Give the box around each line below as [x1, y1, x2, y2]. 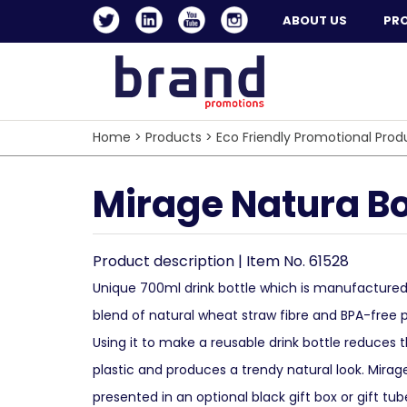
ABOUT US [283, 12, 347, 29]
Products [145, 128, 202, 146]
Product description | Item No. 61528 [93, 251, 349, 272]
